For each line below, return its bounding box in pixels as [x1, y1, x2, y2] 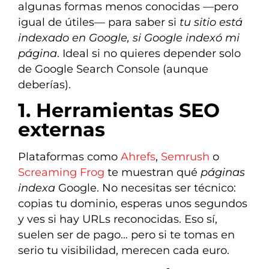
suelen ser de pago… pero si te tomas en [18, 228, 235, 241]
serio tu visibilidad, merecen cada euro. [18, 244, 229, 257]
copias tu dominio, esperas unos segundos [18, 197, 247, 210]
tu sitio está [180, 15, 243, 28]
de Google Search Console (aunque [18, 62, 208, 75]
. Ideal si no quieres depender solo [57, 46, 241, 59]
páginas [201, 166, 245, 179]
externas [18, 118, 105, 142]
